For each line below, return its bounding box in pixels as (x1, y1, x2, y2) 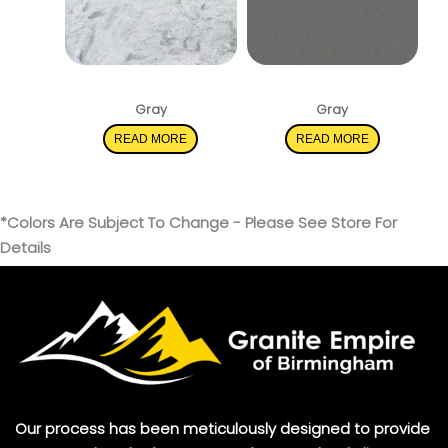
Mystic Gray (275, 75, 390, 104)
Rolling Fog (96, 75, 205, 104)
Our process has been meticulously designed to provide (15, 418, 430, 440)
